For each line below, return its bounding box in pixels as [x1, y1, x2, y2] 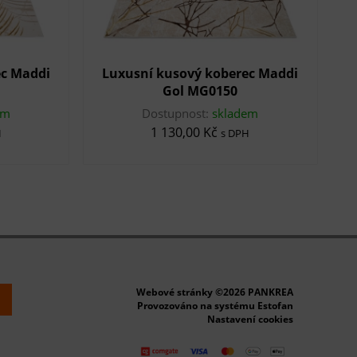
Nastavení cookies [207, 312, 293, 327]
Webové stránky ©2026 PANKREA [136, 285, 293, 300]
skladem [212, 104, 259, 121]
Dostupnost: [142, 104, 213, 121]
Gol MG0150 [163, 81, 238, 100]
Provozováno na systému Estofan [137, 299, 293, 313]
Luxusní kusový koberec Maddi [102, 64, 299, 82]
